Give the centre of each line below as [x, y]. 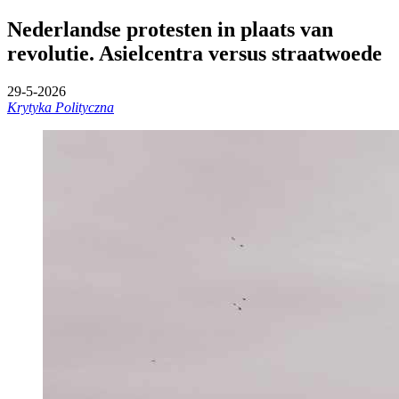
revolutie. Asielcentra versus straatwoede [195, 53]
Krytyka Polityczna [61, 107]
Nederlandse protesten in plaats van [170, 29]
